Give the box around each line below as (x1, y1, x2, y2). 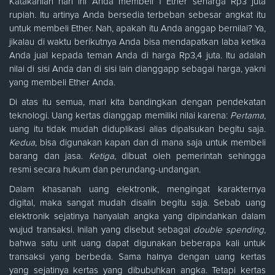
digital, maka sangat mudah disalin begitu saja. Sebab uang (9, 198, 266, 208)
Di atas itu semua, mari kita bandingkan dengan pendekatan (9, 98, 266, 107)
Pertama (230, 111, 264, 121)
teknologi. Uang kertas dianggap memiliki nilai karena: (9, 111, 230, 121)
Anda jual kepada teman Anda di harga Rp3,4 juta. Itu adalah (9, 51, 266, 61)
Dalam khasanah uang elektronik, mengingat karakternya (9, 185, 266, 195)
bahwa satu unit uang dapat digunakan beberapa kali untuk (9, 239, 266, 249)
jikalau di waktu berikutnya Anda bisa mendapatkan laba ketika (9, 37, 266, 47)
